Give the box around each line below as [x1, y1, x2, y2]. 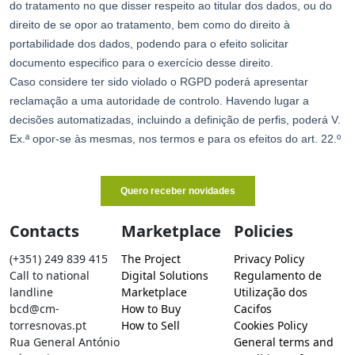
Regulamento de [233, 268, 322, 283]
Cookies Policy [233, 318, 307, 333]
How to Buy [121, 301, 181, 316]
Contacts [10, 220, 79, 242]
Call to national [10, 268, 90, 283]
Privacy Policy [233, 251, 304, 266]
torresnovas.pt [10, 318, 86, 333]
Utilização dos [233, 284, 307, 300]
